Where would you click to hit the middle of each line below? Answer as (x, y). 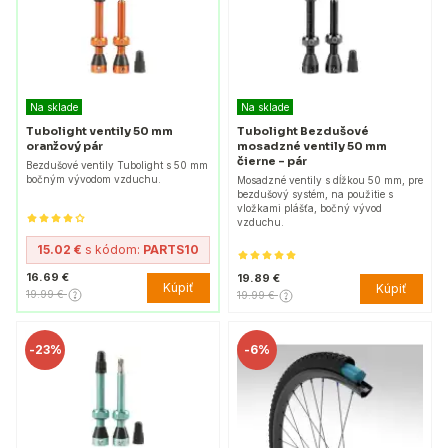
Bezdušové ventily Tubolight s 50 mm (117, 164)
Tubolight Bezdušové (303, 131)
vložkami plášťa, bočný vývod (309, 208)
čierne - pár (272, 161)
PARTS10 (171, 250)
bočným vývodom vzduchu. (93, 178)
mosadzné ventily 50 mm (312, 146)
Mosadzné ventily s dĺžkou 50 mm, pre (330, 180)
